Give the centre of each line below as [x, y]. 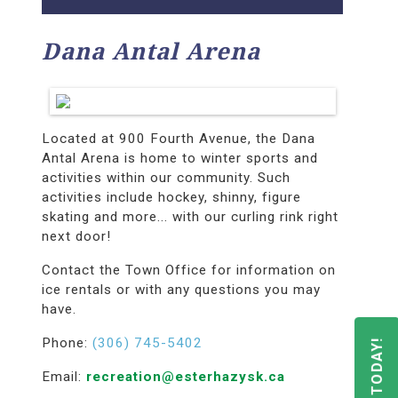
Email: [64, 376]
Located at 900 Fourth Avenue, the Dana [178, 138]
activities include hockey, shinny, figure [171, 197]
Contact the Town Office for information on [188, 270]
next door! [76, 236]
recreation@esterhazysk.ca [185, 376]
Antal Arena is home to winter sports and [179, 158]
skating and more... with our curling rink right [190, 216]
